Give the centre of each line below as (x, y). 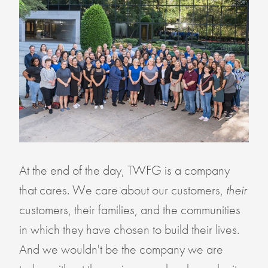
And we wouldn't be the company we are (121, 249)
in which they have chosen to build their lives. (129, 230)
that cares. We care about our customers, (122, 190)
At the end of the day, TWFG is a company (124, 170)
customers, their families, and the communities (130, 210)
